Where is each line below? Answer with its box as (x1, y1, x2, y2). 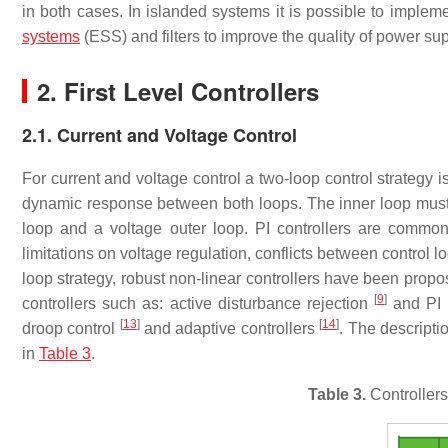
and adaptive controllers (139, 320, 320, 337)
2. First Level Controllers (37, 74, 319, 108)
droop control (22, 320, 120, 337)
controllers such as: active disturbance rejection (22, 295, 375, 312)
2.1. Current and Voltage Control (22, 122, 297, 148)
